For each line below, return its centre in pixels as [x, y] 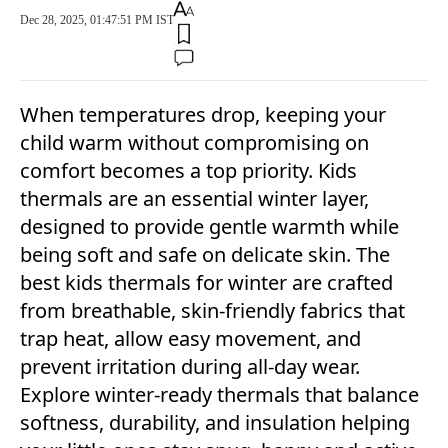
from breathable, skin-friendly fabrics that [212, 311]
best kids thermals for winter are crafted [206, 283]
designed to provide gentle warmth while [209, 227]
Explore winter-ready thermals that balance [219, 395]
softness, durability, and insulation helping [215, 423]
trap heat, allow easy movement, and [190, 339]
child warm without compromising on [194, 143]
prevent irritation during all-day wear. [190, 367]
